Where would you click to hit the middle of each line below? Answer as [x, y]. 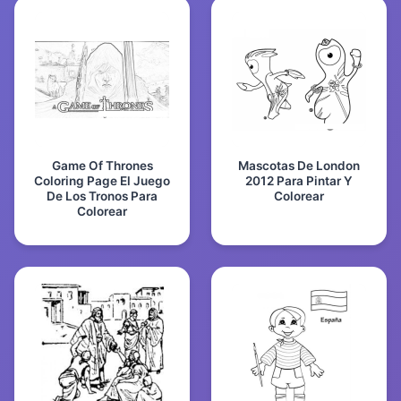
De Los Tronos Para [102, 196]
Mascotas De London [299, 165]
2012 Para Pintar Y [299, 180]
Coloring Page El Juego [102, 180]
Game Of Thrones [102, 165]
